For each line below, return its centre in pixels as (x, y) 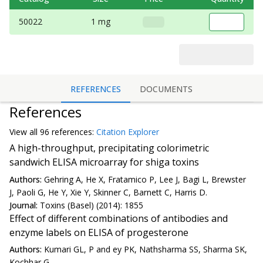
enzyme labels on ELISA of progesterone (99, 232)
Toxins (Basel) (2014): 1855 (92, 205)
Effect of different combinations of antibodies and (119, 218)
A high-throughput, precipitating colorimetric (109, 148)
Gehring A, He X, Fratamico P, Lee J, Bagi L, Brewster (145, 179)
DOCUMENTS (166, 89)
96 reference (64, 132)
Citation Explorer (128, 132)
